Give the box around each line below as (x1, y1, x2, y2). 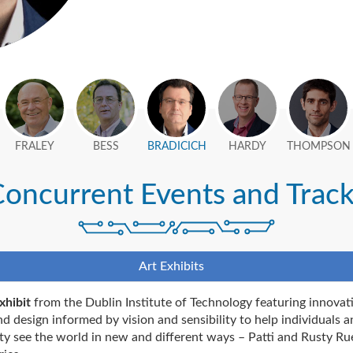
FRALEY (15, 141, 54, 153)
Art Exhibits (138, 259, 204, 273)
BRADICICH (147, 141, 206, 153)
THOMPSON (287, 141, 351, 153)
